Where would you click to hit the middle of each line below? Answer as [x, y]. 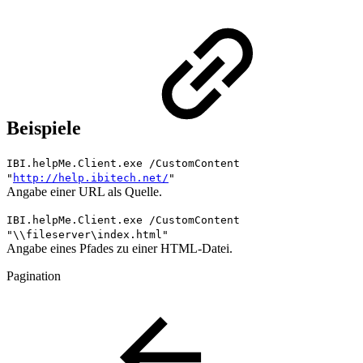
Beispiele [46, 128]
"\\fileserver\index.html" [88, 235]
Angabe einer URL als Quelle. [84, 192]
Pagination [34, 276]
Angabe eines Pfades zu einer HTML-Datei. [120, 249]
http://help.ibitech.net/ [91, 178]
